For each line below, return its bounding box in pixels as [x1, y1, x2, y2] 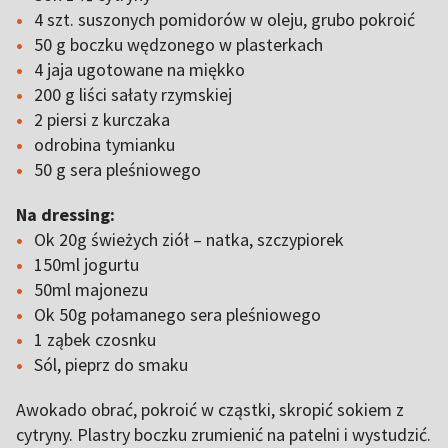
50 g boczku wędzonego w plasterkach [34, 33, 327, 56]
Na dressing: [16, 203, 119, 226]
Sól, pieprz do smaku [34, 353, 192, 376]
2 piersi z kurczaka [34, 108, 174, 131]
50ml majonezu [34, 278, 152, 301]
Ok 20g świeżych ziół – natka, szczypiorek [34, 228, 348, 251]
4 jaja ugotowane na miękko [34, 58, 249, 81]
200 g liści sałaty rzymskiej [34, 83, 236, 106]
